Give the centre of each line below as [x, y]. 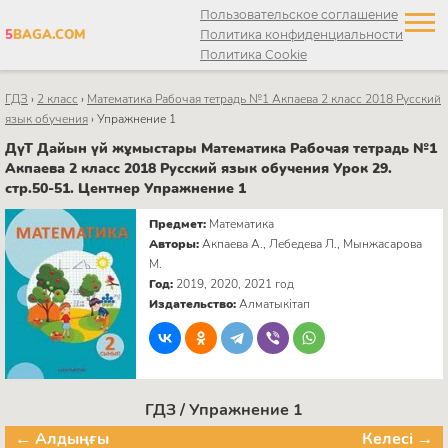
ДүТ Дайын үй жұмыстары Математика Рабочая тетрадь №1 [221, 148]
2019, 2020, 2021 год [235, 283]
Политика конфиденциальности [301, 34]
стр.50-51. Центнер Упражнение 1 [125, 188]
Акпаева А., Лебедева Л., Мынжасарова [312, 243]
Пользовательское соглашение [299, 14]
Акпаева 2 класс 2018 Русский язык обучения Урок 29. [198, 168]
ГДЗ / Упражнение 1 [224, 409]
